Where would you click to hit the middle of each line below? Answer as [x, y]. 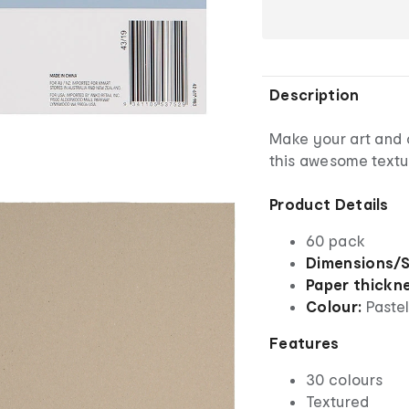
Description [315, 95]
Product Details [329, 204]
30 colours [345, 380]
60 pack [336, 241]
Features [304, 343]
